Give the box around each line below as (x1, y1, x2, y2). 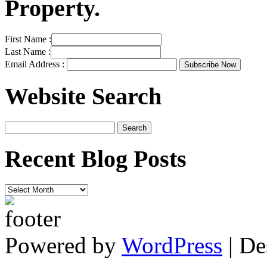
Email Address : (5, 59, 64, 70)
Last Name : (5, 46, 51, 57)
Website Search (5, 82, 162, 110)
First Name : (5, 34, 51, 45)
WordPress (122, 232, 222, 259)
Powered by (5, 232, 122, 259)
